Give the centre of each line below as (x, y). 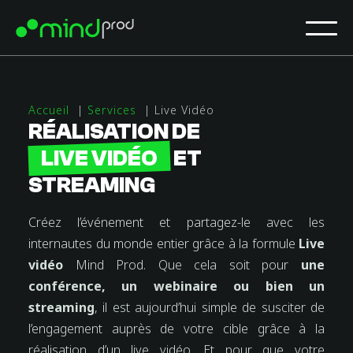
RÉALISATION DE (114, 132)
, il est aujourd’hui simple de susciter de (210, 307)
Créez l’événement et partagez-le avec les (176, 222)
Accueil (49, 110)
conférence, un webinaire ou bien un (176, 286)
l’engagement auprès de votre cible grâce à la (176, 329)
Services (112, 110)
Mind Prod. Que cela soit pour (182, 265)
